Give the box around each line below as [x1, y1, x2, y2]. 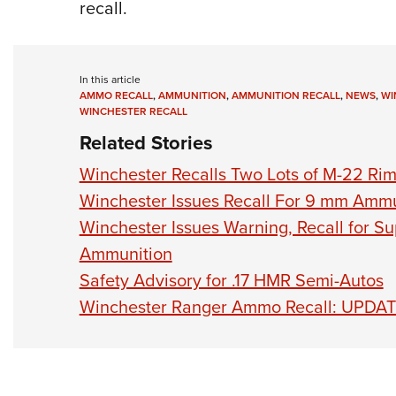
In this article [79, 72, 141, 88]
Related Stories [79, 128, 213, 158]
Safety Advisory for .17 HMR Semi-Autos [79, 267, 384, 294]
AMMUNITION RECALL [231, 88, 340, 104]
